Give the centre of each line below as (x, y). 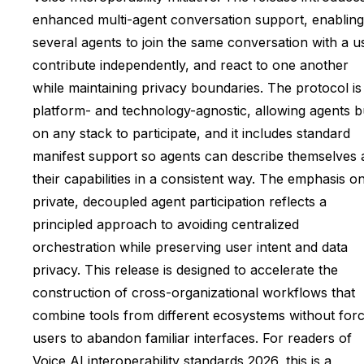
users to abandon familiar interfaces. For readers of (192, 338)
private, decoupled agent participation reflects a (180, 201)
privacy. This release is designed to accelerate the (185, 269)
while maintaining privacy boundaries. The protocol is (197, 87)
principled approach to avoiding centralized (166, 224)
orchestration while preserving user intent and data (190, 247)
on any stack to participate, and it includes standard (191, 133)
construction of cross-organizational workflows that (194, 292)
